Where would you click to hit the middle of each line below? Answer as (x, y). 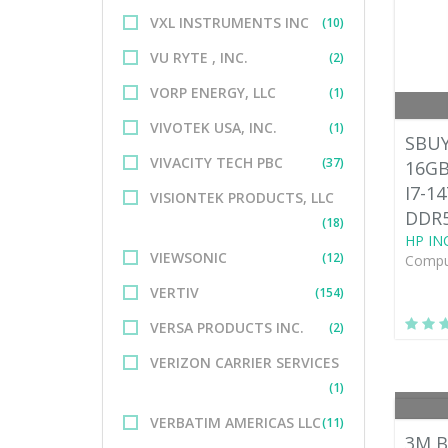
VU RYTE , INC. (199, 57)
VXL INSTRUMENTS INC (229, 22)
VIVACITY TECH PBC (216, 162)
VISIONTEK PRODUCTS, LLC (242, 197)
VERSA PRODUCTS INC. (227, 327)
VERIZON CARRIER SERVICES (244, 362)
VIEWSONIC (188, 257)
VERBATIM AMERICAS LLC (235, 422)
